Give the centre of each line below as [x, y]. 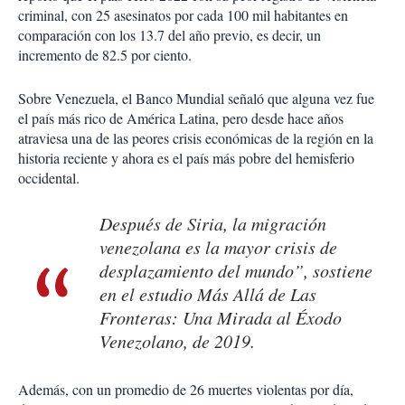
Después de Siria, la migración [213, 224]
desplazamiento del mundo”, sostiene [236, 271]
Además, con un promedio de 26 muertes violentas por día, [186, 390]
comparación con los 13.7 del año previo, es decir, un [170, 35]
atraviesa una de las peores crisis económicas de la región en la [196, 138]
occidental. [49, 178]
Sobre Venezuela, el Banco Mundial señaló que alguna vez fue [196, 99]
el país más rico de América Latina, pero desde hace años [181, 118]
